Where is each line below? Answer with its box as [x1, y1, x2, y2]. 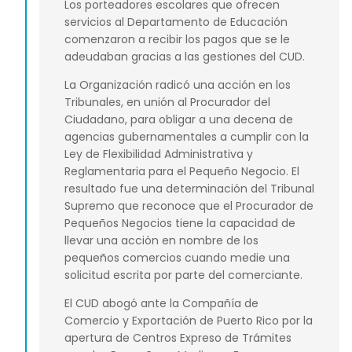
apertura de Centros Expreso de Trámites [64, 330, 291, 346]
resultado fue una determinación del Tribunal [64, 180, 314, 196]
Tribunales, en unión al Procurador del [64, 93, 270, 110]
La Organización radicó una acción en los [64, 76, 291, 93]
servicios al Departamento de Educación [64, 13, 288, 30]
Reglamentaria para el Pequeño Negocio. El [64, 163, 299, 179]
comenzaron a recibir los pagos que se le [64, 31, 290, 47]
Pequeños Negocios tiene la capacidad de [64, 214, 295, 231]
